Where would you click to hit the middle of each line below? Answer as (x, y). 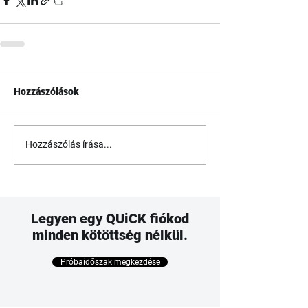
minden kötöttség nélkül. (110, 235)
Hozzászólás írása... (69, 145)
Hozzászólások (46, 91)
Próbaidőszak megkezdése (110, 262)
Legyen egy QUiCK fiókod (110, 218)
